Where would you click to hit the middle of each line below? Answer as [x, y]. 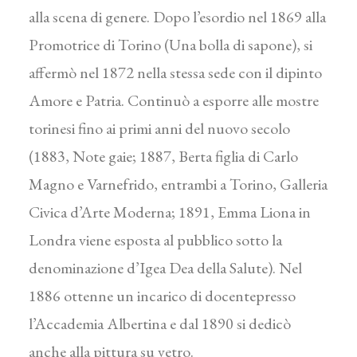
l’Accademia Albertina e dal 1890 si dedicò [160, 324]
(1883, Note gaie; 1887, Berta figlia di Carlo [163, 156]
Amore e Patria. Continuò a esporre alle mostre [174, 100]
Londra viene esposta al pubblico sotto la [155, 240]
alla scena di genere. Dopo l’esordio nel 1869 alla [177, 17]
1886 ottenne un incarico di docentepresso [162, 296]
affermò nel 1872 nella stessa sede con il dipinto [175, 73]
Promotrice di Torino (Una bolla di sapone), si [171, 45]
